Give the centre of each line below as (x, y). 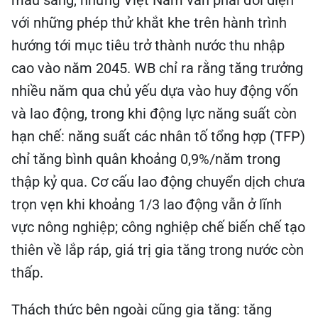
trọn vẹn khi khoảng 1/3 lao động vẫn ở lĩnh (147, 204)
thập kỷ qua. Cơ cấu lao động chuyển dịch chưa (158, 182)
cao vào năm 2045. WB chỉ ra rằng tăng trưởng (157, 68)
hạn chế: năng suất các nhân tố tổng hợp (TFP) (158, 136)
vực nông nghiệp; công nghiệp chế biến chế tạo (158, 227)
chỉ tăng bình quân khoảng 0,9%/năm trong (146, 159)
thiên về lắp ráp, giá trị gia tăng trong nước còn (158, 250)
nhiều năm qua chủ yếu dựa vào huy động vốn (155, 91)
